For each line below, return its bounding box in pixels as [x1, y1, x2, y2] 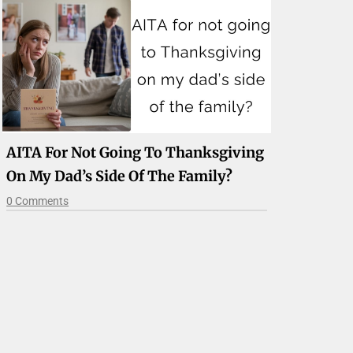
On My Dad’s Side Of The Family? [6, 166, 233, 185]
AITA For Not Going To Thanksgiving [6, 143, 265, 162]
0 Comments [6, 194, 69, 207]
